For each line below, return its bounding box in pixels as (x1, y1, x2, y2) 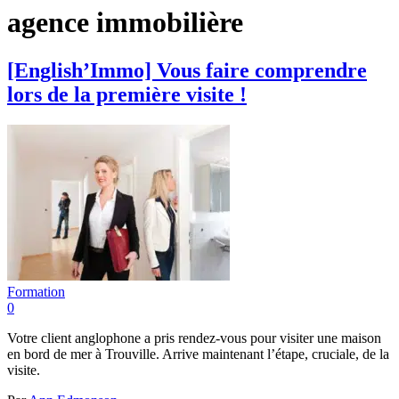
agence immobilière (7, 6, 243, 39)
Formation (7, 283, 65, 299)
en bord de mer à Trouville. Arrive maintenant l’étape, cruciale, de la (7, 346, 389, 362)
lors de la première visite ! (7, 82, 247, 106)
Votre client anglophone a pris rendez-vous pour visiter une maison (7, 330, 381, 346)
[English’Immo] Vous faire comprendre (7, 58, 367, 82)
